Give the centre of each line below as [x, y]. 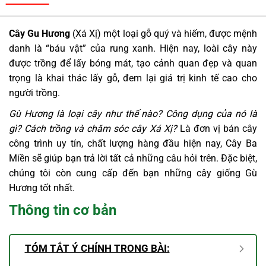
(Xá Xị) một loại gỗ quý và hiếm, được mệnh [164, 33]
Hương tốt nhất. [42, 188]
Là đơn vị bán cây [217, 128]
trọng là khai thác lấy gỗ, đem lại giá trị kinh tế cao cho [133, 78]
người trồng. [34, 93]
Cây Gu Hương [40, 33]
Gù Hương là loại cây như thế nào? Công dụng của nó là [133, 113]
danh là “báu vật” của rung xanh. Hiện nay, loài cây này [133, 48]
